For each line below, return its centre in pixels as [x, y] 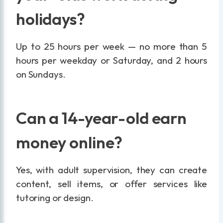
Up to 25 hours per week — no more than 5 [111, 47]
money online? [69, 142]
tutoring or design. [55, 198]
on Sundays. [41, 74]
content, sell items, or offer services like [111, 184]
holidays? [51, 19]
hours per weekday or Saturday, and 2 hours [111, 60]
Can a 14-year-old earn [102, 118]
